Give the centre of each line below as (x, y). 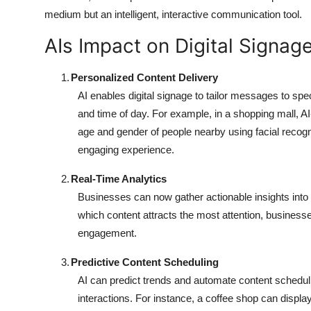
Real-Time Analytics (119, 179)
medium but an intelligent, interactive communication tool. (173, 15)
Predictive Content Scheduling (145, 262)
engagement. (107, 233)
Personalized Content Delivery (144, 78)
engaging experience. (126, 150)
